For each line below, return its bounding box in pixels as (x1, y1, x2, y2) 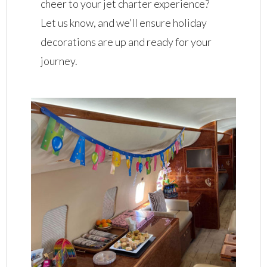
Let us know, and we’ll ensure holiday (41, 15, 207, 29)
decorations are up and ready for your (41, 35, 212, 48)
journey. (41, 54, 78, 67)
